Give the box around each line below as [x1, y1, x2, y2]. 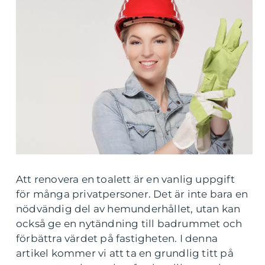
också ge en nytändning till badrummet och [16, 217, 243, 230]
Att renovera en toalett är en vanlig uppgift [16, 173, 235, 185]
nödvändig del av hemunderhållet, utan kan [16, 202, 241, 215]
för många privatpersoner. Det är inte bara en [16, 188, 248, 200]
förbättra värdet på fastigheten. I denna [16, 232, 218, 244]
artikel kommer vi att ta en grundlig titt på [16, 247, 234, 259]
